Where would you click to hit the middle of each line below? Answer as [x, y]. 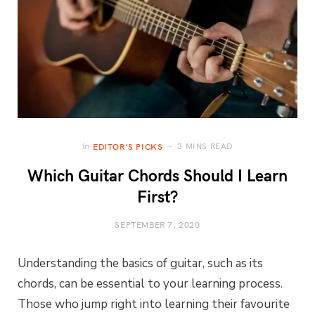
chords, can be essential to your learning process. [150, 284]
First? [157, 196]
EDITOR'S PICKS [128, 147]
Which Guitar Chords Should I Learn [157, 175]
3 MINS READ [205, 146]
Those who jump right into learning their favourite [154, 304]
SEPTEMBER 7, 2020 [157, 225]
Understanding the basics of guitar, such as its [140, 264]
